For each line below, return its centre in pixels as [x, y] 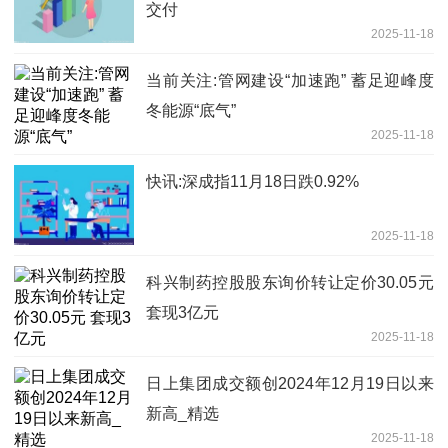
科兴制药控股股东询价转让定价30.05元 [290, 283]
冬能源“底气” [191, 111]
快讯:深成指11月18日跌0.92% [252, 182]
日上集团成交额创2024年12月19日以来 [290, 384]
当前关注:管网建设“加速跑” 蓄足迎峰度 [290, 81]
